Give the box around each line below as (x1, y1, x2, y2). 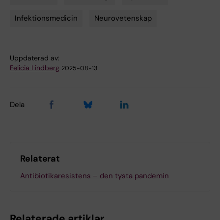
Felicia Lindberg (10, 63, 59, 72)
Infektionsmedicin (15, 13, 78, 23)
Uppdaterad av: (10, 53, 59, 62)
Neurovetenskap (94, 13, 152, 23)
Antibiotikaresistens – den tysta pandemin (20, 170, 169, 181)
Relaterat (20, 152, 60, 165)
